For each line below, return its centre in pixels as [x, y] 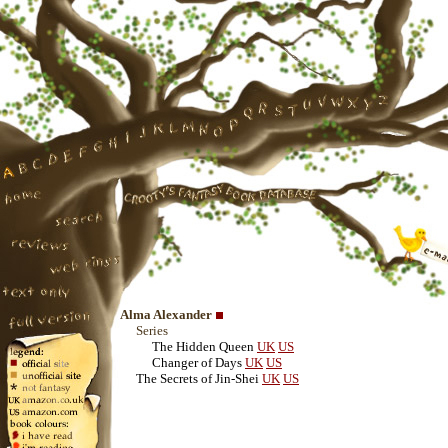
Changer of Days [197, 362]
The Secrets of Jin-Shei [197, 378]
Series [152, 330]
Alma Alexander [166, 314]
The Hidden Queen [203, 346]
